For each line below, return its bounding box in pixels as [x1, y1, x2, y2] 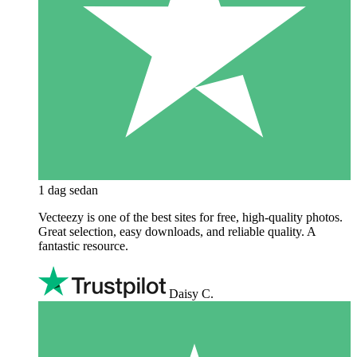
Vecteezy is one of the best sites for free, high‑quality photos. [38, 210, 343, 224]
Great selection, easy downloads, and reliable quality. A [38, 224, 316, 238]
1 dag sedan [38, 182, 98, 197]
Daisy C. [169, 286, 214, 300]
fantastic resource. [38, 238, 128, 253]
